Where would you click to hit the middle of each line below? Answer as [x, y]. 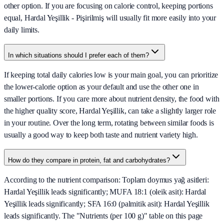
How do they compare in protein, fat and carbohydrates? [89, 160]
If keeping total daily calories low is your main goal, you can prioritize [111, 75]
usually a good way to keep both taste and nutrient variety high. [101, 135]
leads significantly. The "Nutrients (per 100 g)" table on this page [103, 216]
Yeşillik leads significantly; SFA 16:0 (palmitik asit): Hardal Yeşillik [107, 204]
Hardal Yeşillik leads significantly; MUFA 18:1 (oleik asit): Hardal [105, 192]
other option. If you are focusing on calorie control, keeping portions [108, 6]
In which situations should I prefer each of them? [78, 55]
